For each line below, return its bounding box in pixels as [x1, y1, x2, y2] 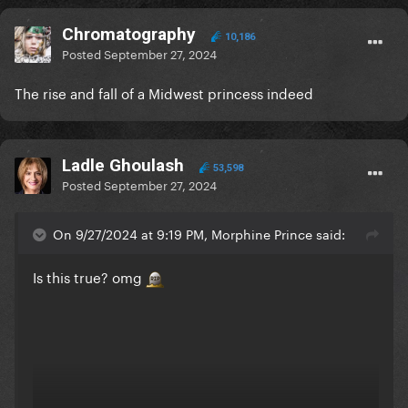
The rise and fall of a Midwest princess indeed [15, 81, 317, 104]
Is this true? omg [33, 265, 146, 288]
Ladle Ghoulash [62, 155, 184, 177]
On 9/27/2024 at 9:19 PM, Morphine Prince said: [53, 223, 345, 244]
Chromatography [62, 24, 196, 46]
